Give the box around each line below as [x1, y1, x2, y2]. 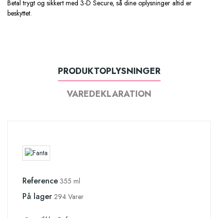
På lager [22, 191, 52, 202]
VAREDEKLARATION [67, 88, 151, 101]
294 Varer [54, 192, 84, 202]
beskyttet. [7, 8, 32, 18]
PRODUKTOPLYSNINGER [57, 65, 161, 78]
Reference [22, 175, 58, 187]
